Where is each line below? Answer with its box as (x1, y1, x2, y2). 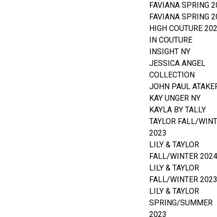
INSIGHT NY (149, 46, 190, 56)
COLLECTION (149, 70, 195, 79)
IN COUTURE (149, 35, 192, 45)
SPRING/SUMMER (149, 198, 213, 207)
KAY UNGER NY (149, 93, 201, 103)
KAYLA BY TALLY (149, 105, 206, 114)
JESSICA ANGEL (149, 58, 205, 68)
